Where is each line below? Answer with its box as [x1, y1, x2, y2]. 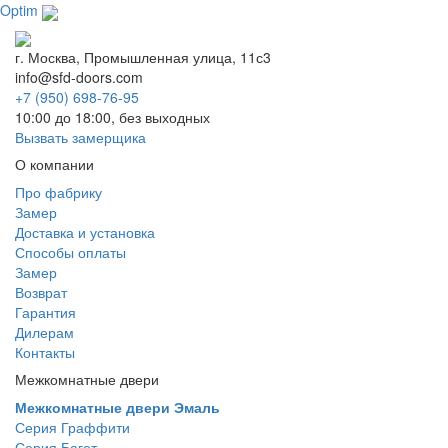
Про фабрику [15, 181, 102, 202]
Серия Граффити [15, 416, 130, 437]
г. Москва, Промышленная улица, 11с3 [15, 46, 271, 67]
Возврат [15, 281, 67, 302]
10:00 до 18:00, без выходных [15, 106, 210, 127]
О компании [15, 153, 94, 174]
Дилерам [15, 321, 74, 342]
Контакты [15, 341, 75, 362]
